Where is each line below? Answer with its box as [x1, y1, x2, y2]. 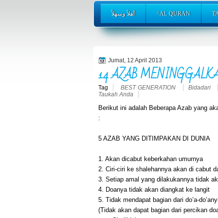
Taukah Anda [98, 91, 133, 98]
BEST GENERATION [120, 84, 178, 91]
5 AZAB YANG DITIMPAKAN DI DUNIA [98, 134, 210, 142]
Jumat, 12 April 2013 [108, 57, 162, 64]
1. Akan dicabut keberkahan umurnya [98, 155, 203, 163]
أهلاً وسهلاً [111, 10, 135, 18]
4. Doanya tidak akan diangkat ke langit [98, 185, 210, 193]
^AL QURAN [157, 10, 190, 18]
